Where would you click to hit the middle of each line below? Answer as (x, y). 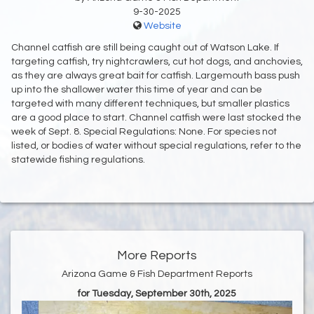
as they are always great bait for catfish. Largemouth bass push (156, 76)
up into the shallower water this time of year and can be (137, 90)
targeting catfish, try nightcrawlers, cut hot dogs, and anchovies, (157, 62)
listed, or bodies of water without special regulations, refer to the (156, 146)
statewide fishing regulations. (78, 160)
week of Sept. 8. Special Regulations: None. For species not (144, 132)
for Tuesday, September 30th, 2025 (157, 294)
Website (162, 26)
